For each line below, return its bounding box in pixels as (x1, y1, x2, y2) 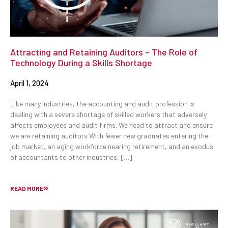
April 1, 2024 (10, 78, 49, 88)
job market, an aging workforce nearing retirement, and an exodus (10, 141, 213, 151)
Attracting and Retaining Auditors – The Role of (10, 46, 197, 58)
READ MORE (10, 185, 43, 192)
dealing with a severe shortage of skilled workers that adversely (10, 109, 207, 119)
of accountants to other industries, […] (10, 152, 132, 161)
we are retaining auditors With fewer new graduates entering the (10, 131, 208, 140)
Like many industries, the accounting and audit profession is (10, 99, 194, 108)
